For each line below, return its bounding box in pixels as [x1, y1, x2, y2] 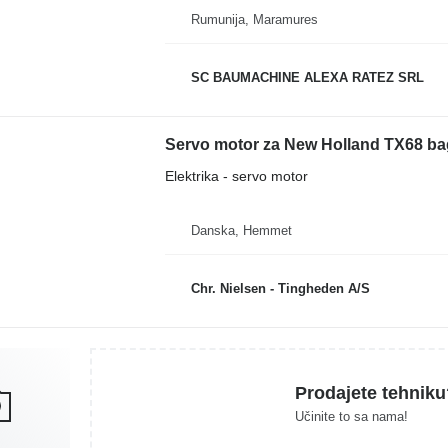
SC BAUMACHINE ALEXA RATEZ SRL [190, 69, 424, 85]
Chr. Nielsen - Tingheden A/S [190, 280, 370, 296]
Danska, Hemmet [190, 223, 292, 238]
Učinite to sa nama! [294, 408, 408, 424]
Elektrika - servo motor [164, 168, 308, 184]
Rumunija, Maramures [190, 12, 318, 27]
